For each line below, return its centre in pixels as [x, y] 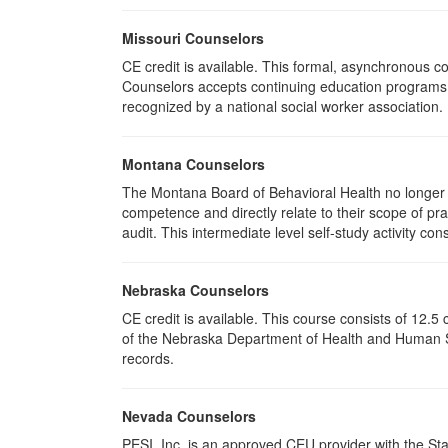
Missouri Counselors [193, 38]
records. [148, 358]
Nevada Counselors [189, 416]
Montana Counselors [193, 164]
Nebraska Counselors [195, 290]
